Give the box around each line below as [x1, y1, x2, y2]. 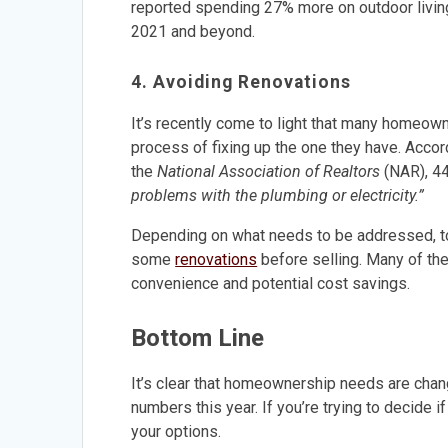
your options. [131, 421, 222, 441]
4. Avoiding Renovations [131, 71, 352, 92]
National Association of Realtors [157, 161, 381, 181]
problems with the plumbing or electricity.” [131, 185, 425, 205]
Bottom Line [131, 323, 265, 352]
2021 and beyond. [131, 21, 256, 41]
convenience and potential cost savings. [131, 273, 411, 293]
